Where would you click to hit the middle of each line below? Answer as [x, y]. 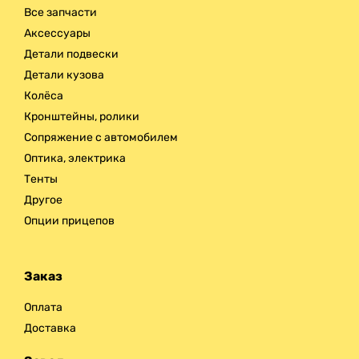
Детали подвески [71, 54]
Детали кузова [64, 75]
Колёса [44, 96]
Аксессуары [57, 34]
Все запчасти [61, 13]
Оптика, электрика [75, 159]
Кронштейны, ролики [82, 117]
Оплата [43, 307]
